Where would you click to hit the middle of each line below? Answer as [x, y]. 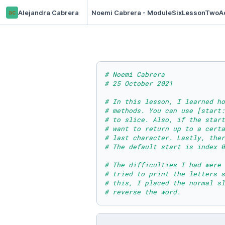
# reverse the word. [143, 192]
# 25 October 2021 [139, 83]
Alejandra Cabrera [48, 12]
